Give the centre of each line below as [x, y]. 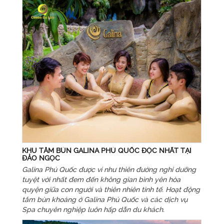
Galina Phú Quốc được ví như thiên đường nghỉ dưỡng [109, 169]
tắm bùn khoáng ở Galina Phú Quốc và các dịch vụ [104, 199]
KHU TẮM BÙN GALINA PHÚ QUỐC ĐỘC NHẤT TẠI [106, 150]
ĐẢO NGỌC [41, 158]
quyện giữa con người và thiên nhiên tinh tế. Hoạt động [111, 189]
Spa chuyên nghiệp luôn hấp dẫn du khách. [93, 209]
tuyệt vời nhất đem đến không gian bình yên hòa [101, 179]
